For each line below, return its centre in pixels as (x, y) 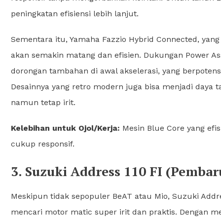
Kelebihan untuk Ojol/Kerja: (65, 128)
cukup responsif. (43, 144)
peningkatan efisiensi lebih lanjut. (75, 13)
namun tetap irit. (43, 102)
